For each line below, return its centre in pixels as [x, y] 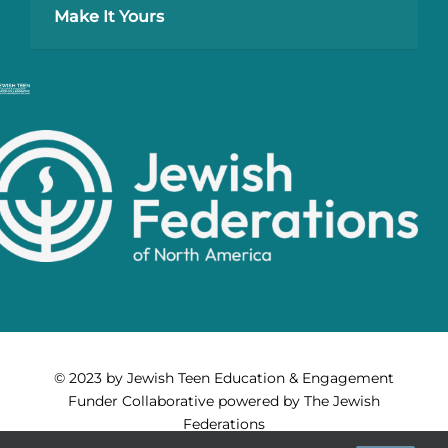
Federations [224, 424]
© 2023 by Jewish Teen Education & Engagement [224, 378]
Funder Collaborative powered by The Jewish [224, 401]
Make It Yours [108, 17]
